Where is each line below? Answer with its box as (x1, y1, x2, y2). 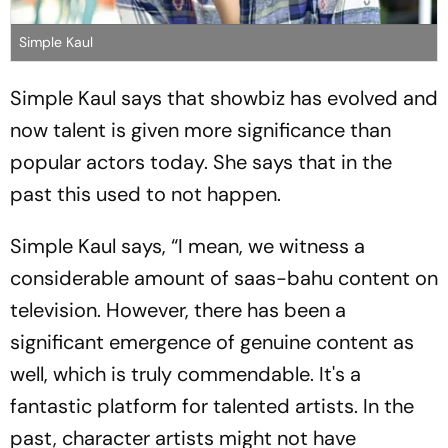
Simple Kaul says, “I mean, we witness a (10, 232, 365, 259)
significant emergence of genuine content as (10, 328, 414, 355)
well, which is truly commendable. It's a (10, 360, 361, 387)
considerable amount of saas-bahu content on (10, 264, 438, 291)
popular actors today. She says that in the (10, 148, 392, 175)
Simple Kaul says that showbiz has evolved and (10, 84, 438, 111)
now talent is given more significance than (10, 116, 391, 143)
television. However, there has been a (10, 296, 346, 323)
